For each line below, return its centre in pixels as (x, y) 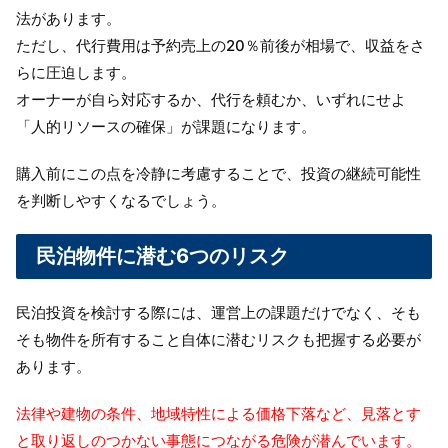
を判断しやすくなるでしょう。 (121, 200)
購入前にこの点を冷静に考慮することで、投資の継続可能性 (218, 173)
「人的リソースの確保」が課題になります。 (166, 126)
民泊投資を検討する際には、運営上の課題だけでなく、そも (218, 312)
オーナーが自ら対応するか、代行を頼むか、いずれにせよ (211, 99)
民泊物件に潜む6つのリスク (162, 255)
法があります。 (68, 18)
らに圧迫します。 (76, 72)
